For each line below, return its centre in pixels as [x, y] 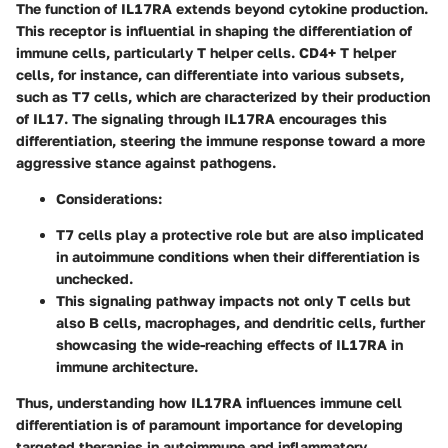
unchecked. [94, 278]
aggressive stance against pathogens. [146, 162]
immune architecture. [127, 366]
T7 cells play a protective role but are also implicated [240, 234]
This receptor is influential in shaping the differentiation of [214, 30]
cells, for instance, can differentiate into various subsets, [210, 74]
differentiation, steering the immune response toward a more [220, 140]
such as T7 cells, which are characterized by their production [223, 96]
